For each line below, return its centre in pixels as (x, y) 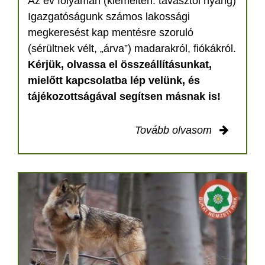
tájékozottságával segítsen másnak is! (124, 97)
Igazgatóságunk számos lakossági (109, 17)
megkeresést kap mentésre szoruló (111, 33)
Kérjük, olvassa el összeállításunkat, (120, 65)
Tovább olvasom (175, 130)
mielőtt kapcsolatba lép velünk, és (114, 81)
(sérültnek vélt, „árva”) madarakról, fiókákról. (132, 49)
